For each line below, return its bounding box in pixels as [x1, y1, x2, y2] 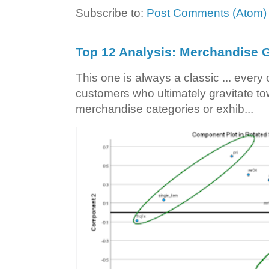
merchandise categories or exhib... [76, 103, 253, 116]
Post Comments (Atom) [147, 7, 267, 20]
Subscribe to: [76, 7, 147, 20]
